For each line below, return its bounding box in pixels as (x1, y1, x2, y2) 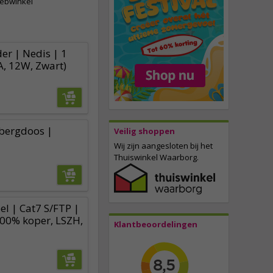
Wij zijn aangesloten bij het (114, 140, 213, 152)
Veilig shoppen (114, 126, 175, 137)
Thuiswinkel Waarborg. (114, 152, 199, 163)
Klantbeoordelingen (114, 219, 197, 230)
